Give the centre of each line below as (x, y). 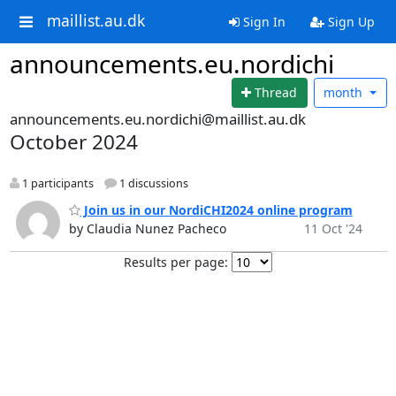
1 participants (56, 183)
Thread (276, 93)
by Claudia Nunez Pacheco (147, 229)
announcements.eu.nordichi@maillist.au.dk (157, 118)
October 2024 (73, 141)
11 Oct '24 (333, 229)
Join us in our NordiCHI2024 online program (216, 210)
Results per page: (176, 263)
